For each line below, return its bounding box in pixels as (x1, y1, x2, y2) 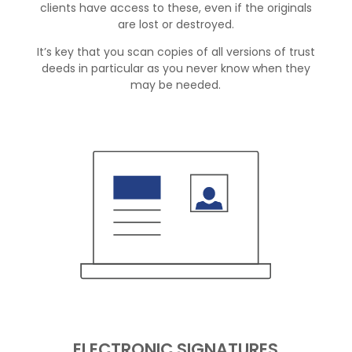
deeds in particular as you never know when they (41, 60, 310, 76)
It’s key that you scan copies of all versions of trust (36, 43, 315, 60)
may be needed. (130, 76, 222, 93)
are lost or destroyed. (117, 16, 234, 32)
